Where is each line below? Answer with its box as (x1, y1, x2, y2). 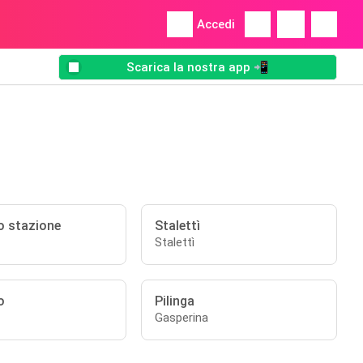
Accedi (197, 17, 235, 32)
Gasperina (155, 310, 209, 325)
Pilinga (155, 293, 195, 309)
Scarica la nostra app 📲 (126, 60, 269, 75)
